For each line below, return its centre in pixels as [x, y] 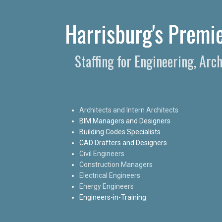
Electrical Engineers [110, 175]
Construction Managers [116, 164]
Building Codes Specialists [120, 132]
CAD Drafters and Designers [123, 142]
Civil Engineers [102, 153]
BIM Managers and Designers [125, 121]
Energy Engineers [107, 186]
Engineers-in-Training [113, 197]
